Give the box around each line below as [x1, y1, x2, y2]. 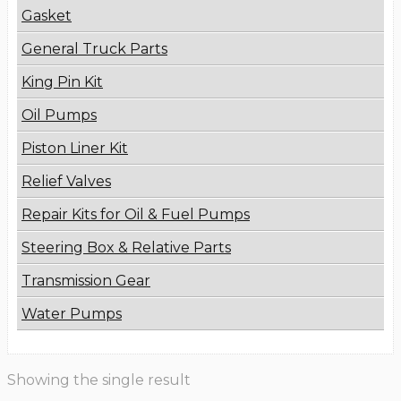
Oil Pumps [21, 107, 97, 124]
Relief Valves [21, 173, 111, 191]
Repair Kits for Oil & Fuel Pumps [21, 206, 250, 224]
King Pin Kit [21, 73, 103, 91]
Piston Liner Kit [21, 140, 128, 158]
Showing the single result [7, 371, 191, 389]
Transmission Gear [21, 272, 150, 290]
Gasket [21, 7, 72, 25]
